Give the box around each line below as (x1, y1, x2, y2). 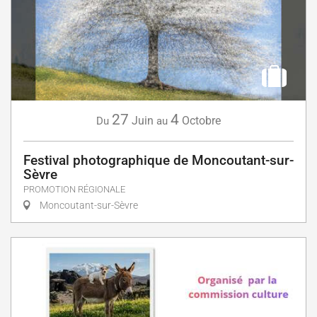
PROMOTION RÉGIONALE (23, 183, 125, 195)
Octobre (182, 113, 221, 127)
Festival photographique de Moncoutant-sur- (23, 151, 294, 168)
